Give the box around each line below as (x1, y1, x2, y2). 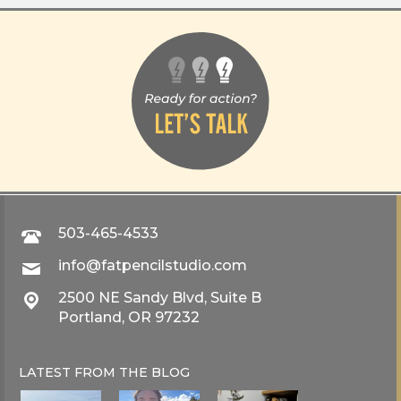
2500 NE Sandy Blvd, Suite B (58, 288, 261, 306)
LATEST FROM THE (19, 363, 151, 380)
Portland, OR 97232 (58, 308, 200, 326)
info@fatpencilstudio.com (58, 256, 247, 274)
